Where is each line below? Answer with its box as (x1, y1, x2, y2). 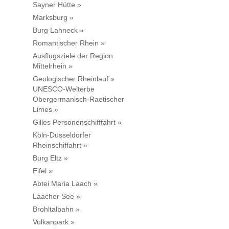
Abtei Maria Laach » (33, 179, 98, 188)
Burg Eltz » (33, 154, 68, 163)
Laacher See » (33, 192, 80, 201)
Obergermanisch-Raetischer (33, 95, 124, 104)
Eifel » (33, 167, 53, 175)
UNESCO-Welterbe (33, 85, 95, 94)
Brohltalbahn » (33, 205, 80, 214)
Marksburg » (33, 13, 74, 22)
